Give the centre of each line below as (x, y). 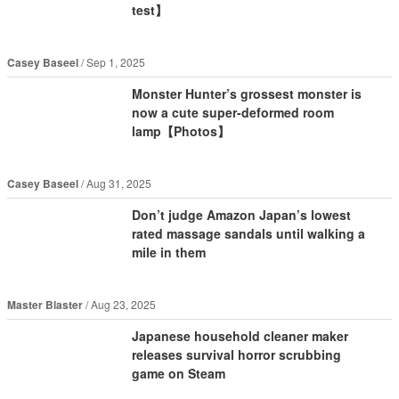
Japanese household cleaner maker (240, 336)
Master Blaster (45, 305)
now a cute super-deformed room (232, 112)
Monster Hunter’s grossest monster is (246, 93)
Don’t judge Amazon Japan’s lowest (241, 214)
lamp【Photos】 (180, 130)
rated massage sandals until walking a (248, 233)
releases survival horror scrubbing (236, 355)
